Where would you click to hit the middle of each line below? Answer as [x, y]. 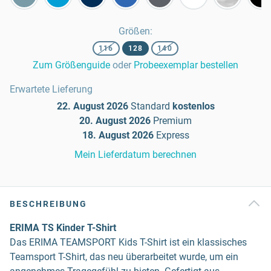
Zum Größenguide [71, 65]
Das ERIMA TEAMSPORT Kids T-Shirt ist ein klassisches [128, 242]
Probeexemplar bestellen [186, 65]
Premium [172, 121]
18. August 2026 [118, 135]
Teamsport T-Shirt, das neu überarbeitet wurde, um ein [124, 257]
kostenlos [193, 106]
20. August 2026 [115, 121]
